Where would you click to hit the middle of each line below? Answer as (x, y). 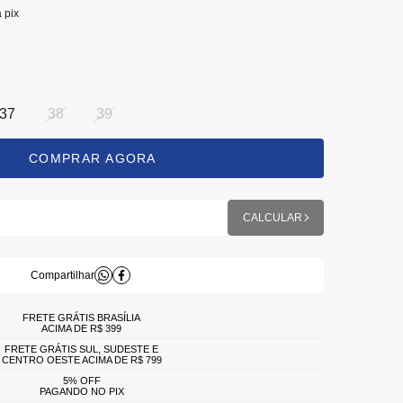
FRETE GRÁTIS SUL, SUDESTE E (81, 349)
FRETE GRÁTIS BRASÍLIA (81, 317)
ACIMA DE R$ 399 (81, 328)
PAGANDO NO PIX (81, 391)
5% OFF (81, 380)
